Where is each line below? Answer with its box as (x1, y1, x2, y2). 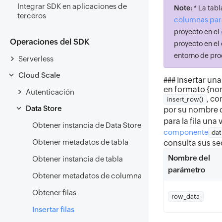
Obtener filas (32, 188, 76, 197)
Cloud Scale (18, 71, 60, 79)
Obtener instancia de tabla (32, 155, 123, 163)
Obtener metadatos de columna (32, 171, 142, 180)
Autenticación (26, 87, 74, 96)
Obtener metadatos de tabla (32, 138, 128, 146)
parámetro (168, 166, 205, 174)
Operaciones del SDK (10, 37, 90, 47)
